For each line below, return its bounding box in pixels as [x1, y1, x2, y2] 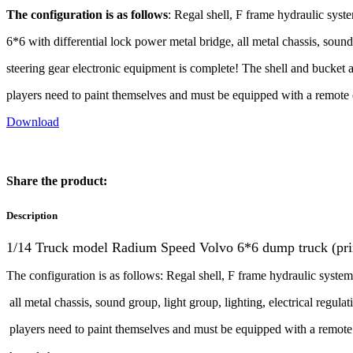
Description [6, 209, 58, 221]
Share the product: [6, 173, 107, 188]
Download [6, 115, 59, 129]
